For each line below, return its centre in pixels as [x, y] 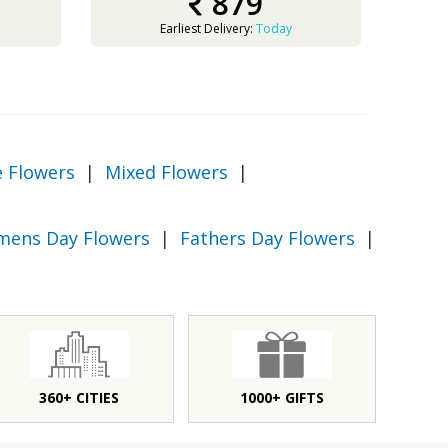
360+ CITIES [79, 397]
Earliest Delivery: [208, 28]
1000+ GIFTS [281, 397]
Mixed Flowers [166, 172]
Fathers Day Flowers [267, 238]
